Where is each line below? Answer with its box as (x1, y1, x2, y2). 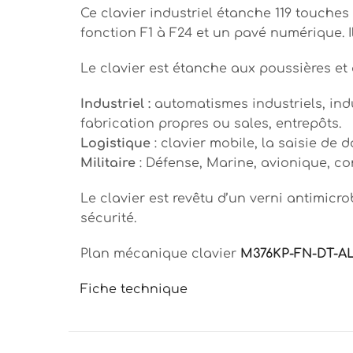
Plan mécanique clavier (80, 246, 240, 261)
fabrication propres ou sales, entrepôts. (80, 116, 341, 131)
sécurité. (80, 210, 136, 225)
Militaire (80, 155, 136, 170)
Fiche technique (80, 281, 188, 296)
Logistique (80, 136, 150, 150)
